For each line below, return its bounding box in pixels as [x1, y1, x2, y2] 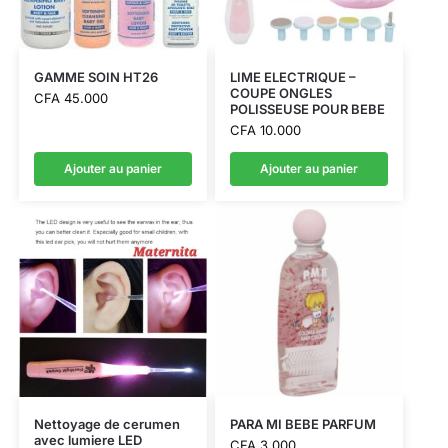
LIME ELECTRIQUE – [229, 69, 356, 86]
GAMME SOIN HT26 [33, 69, 158, 86]
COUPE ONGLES [229, 85, 332, 102]
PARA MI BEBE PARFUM [229, 416, 376, 433]
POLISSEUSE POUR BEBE [229, 101, 385, 118]
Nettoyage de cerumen [33, 416, 180, 433]
